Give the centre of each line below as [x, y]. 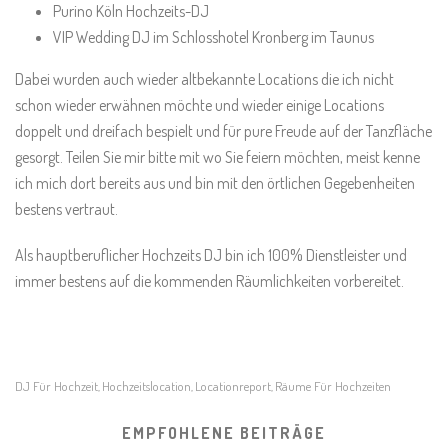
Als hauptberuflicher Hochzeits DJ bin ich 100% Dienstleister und [211, 255]
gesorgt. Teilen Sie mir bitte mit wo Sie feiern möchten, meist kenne [217, 157]
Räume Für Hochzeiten [333, 386]
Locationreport [233, 386]
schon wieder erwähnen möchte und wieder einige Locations [199, 105]
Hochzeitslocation [146, 386]
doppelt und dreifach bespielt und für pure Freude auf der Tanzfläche [223, 131]
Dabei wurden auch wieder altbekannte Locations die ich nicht [204, 79]
